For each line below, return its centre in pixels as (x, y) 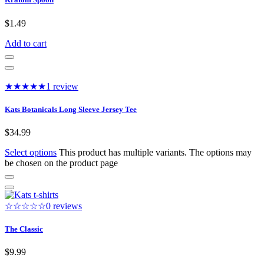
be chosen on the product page (61, 163)
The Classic (24, 229)
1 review (62, 86)
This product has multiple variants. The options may (155, 152)
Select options (31, 152)
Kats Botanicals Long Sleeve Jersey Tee (71, 109)
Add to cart (26, 43)
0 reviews (64, 206)
